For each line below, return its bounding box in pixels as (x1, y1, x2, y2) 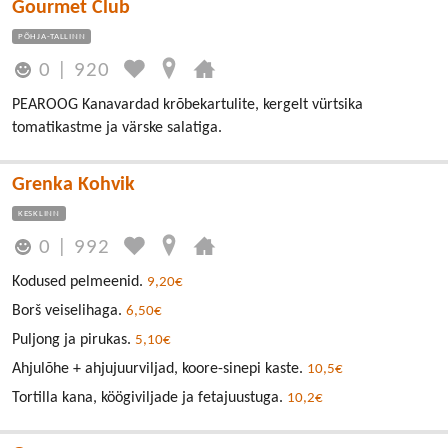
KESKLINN (18, 209, 60, 219)
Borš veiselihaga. (12, 303, 126, 320)
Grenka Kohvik (12, 175, 135, 196)
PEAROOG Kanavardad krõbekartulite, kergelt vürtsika (12, 97, 363, 114)
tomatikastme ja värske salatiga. (12, 120, 222, 137)
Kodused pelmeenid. (12, 274, 147, 291)
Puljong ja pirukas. (12, 332, 135, 349)
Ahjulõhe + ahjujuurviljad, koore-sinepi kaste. (12, 361, 307, 378)
